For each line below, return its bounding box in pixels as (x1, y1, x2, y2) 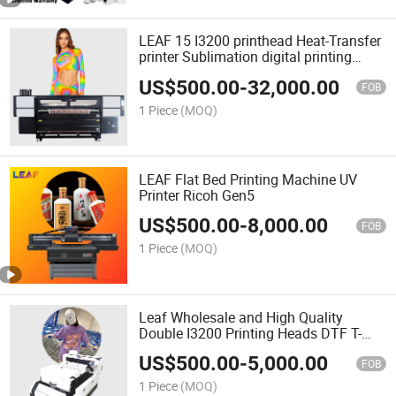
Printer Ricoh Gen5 (139, 185, 255, 205)
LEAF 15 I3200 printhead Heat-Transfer (139, 31, 382, 51)
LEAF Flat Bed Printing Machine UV (139, 169, 358, 189)
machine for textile (139, 63, 255, 83)
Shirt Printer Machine (139, 339, 270, 359)
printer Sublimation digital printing (139, 47, 353, 67)
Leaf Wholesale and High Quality (139, 307, 344, 327)
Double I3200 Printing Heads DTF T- (139, 323, 362, 343)
